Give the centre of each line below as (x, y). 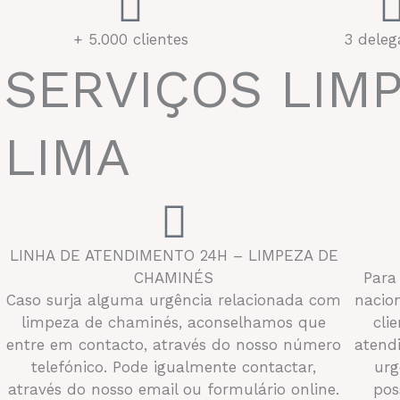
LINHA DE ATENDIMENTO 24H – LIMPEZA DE (174, 255)
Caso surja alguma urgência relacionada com (174, 300)
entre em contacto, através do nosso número (174, 344)
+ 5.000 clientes (130, 39)
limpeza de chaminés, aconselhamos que (174, 322)
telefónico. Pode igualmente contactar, (174, 367)
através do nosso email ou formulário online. (174, 389)
